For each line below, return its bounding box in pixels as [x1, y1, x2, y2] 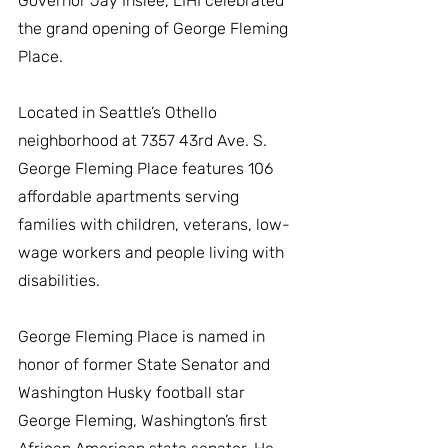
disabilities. [18, 270, 104, 290]
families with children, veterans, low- [18, 214, 290, 234]
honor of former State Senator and [18, 354, 274, 374]
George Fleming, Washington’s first [18, 410, 271, 430]
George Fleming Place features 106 [18, 158, 277, 178]
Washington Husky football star [18, 382, 249, 402]
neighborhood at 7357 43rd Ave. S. [18, 130, 271, 150]
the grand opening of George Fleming [18, 18, 292, 38]
